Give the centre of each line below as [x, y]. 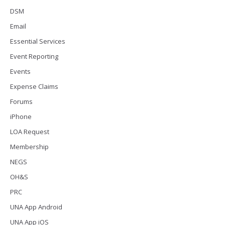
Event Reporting [34, 56]
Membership [29, 147]
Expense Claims [34, 86]
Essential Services [38, 41]
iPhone [21, 117]
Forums [21, 101]
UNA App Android [36, 207]
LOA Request [30, 132]
